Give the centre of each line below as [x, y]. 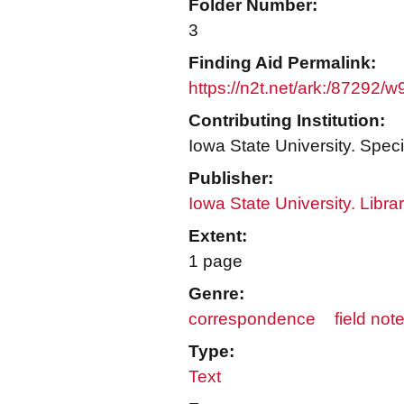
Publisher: [231, 178]
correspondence [252, 319]
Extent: [218, 236]
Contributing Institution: [287, 120]
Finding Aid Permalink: [282, 63]
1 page [216, 261]
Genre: [216, 294]
